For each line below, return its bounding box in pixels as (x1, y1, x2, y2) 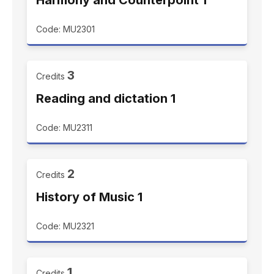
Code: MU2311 (36, 122, 92, 133)
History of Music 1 (36, 190, 143, 204)
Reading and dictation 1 (36, 91, 176, 106)
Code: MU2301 (36, 24, 95, 34)
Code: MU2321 (36, 221, 94, 231)
